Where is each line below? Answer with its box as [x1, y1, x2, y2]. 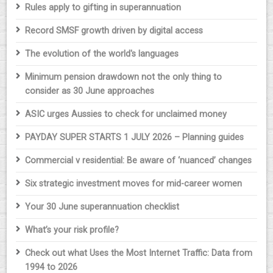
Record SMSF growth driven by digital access [25, 26, 204, 37]
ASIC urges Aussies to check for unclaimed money [25, 109, 227, 120]
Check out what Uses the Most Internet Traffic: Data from [25, 248, 253, 259]
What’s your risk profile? [25, 225, 119, 236]
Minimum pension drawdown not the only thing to [25, 72, 222, 83]
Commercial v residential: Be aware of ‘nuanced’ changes [25, 155, 252, 166]
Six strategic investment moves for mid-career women [25, 179, 243, 190]
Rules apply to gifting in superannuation [25, 2, 182, 13]
